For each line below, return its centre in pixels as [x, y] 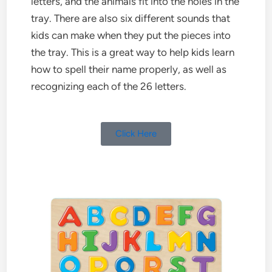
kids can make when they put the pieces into [131, 35]
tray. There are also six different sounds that [131, 18]
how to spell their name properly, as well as [129, 69]
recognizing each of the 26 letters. [109, 86]
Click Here [136, 134]
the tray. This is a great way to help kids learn [133, 52]
